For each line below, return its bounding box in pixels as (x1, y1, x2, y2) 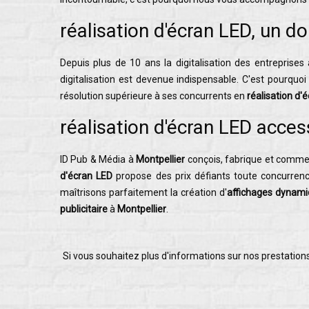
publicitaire (60, 203, 108, 215)
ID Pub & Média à (60, 154, 137, 165)
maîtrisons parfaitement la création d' (60, 187, 227, 198)
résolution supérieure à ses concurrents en (60, 90, 247, 101)
